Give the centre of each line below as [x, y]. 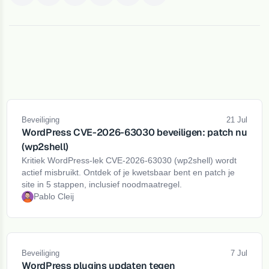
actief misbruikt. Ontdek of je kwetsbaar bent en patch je [128, 173]
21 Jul [237, 120]
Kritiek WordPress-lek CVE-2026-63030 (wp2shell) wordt [129, 161]
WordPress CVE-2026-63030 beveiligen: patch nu [134, 133]
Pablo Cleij [54, 197]
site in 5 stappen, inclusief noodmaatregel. [102, 185]
